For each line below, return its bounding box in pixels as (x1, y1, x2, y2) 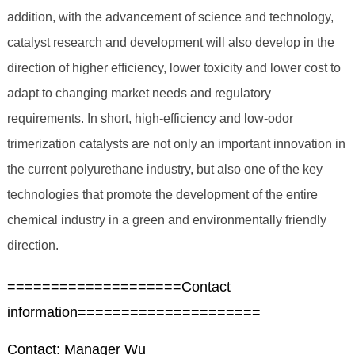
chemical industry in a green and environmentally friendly (6, 213, 326, 227)
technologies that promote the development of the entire (6, 188, 318, 202)
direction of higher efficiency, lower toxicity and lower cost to (6, 61, 341, 75)
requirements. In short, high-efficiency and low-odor (6, 112, 293, 126)
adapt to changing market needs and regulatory (6, 86, 271, 101)
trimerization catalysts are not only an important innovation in (6, 137, 345, 151)
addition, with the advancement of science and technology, (6, 10, 334, 25)
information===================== (6, 304, 261, 321)
